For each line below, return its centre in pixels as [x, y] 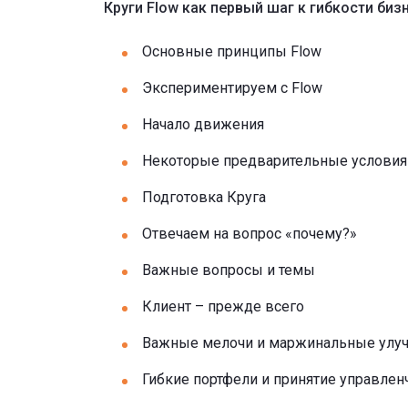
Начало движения [203, 124]
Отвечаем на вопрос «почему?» [250, 234]
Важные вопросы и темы [229, 270]
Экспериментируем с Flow [232, 88]
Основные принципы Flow [232, 51]
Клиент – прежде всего [223, 306]
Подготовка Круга [204, 197]
